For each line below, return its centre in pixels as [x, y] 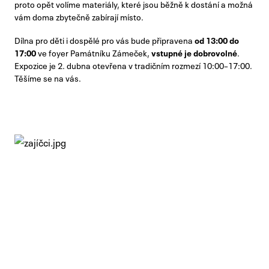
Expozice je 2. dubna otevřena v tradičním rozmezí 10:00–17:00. [133, 65]
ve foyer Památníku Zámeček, [94, 53]
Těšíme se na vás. [48, 78]
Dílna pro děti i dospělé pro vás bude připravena [104, 40]
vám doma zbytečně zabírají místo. [79, 16]
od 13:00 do [217, 40]
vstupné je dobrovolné [194, 53]
